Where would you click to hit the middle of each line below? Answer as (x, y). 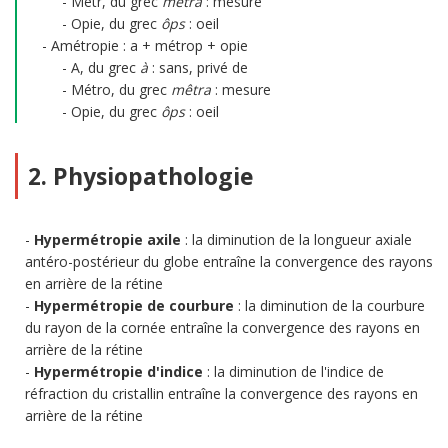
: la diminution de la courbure (329, 305)
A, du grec (105, 67)
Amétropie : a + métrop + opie (149, 45)
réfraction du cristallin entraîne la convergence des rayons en (221, 393)
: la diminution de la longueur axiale (296, 239)
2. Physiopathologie (141, 176)
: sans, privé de (198, 67)
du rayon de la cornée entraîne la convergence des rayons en (222, 327)
